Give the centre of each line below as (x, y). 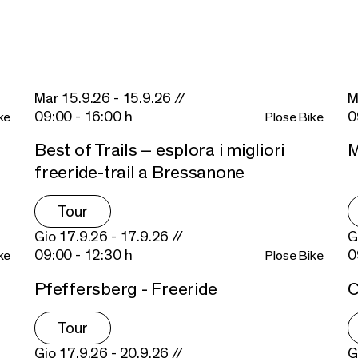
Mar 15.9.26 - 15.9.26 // (110, 98)
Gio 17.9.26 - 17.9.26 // (109, 237)
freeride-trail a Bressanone (140, 173)
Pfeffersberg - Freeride (126, 290)
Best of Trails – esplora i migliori (160, 151)
